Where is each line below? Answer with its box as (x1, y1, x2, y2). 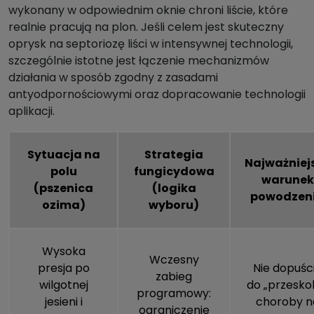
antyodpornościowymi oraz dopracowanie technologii (8, 86, 306, 103)
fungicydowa (133, 163, 214, 180)
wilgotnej (39, 277, 88, 294)
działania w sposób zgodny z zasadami (8, 69, 218, 86)
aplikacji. (8, 103, 55, 120)
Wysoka (41, 243, 86, 260)
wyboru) (149, 197, 199, 214)
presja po (37, 260, 90, 277)
